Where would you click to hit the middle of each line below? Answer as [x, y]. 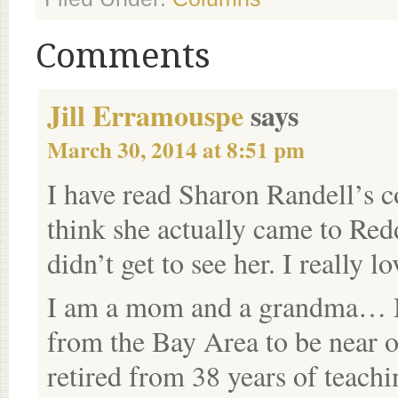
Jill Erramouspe [145, 115]
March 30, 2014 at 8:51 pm [176, 150]
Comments [123, 56]
